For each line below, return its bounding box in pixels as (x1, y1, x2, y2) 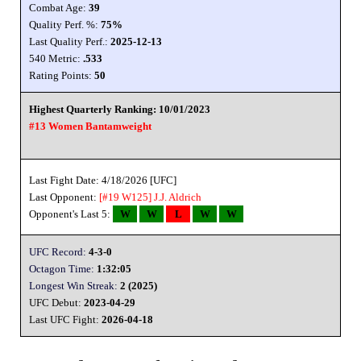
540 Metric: (29, 52, 83, 64)
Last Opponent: (29, 190, 99, 203)
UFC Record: (29, 245, 86, 258)
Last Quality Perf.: (29, 35, 110, 48)
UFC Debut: (29, 296, 84, 309)
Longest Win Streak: (29, 279, 118, 292)
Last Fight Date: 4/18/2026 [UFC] (29, 173, 176, 186)
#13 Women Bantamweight (29, 119, 151, 132)
